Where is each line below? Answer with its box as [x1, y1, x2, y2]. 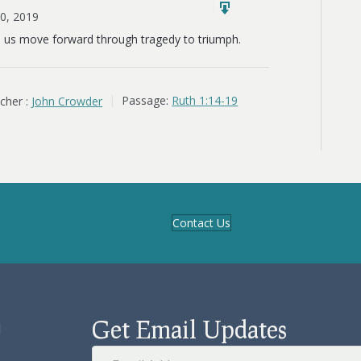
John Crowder [31, 93, 103, 109]
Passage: [122, 93, 169, 109]
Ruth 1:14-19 [172, 93, 239, 109]
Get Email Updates [92, 313, 287, 343]
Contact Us [172, 214, 231, 230]
